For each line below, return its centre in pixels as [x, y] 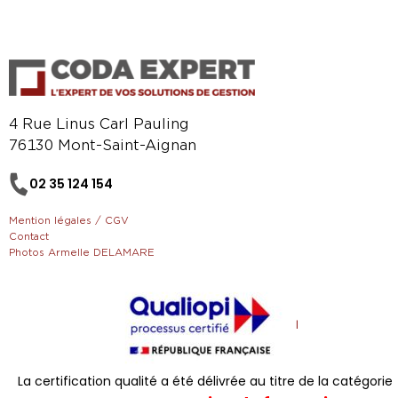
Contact [29, 237]
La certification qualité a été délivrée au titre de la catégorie [205, 382]
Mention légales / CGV [69, 221]
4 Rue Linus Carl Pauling [99, 125]
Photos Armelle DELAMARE [82, 253]
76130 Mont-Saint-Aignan [103, 146]
